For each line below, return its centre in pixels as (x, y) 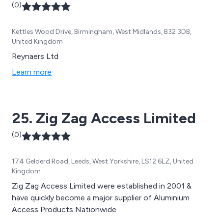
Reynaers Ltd (35, 56)
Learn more (32, 72)
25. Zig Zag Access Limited (104, 118)
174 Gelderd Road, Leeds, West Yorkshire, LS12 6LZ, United (103, 162)
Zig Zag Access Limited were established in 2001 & (102, 186)
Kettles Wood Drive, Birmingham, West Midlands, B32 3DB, (102, 32)
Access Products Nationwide (64, 210)
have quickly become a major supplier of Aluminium (101, 198)
